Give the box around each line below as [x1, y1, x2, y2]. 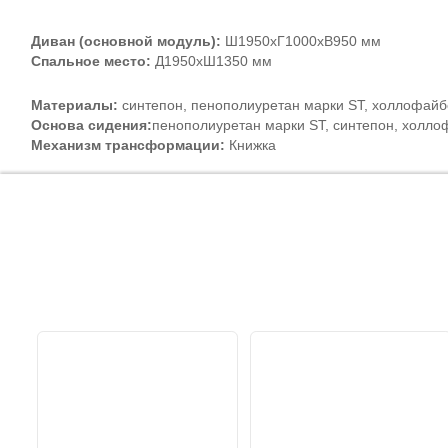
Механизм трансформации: [30, 136, 225, 153]
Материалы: [30, 96, 118, 113]
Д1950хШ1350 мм [150, 52, 272, 69]
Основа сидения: [30, 116, 152, 133]
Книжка [224, 136, 276, 153]
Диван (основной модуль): [30, 32, 221, 49]
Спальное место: [30, 52, 151, 69]
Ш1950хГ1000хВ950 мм [220, 32, 381, 49]
